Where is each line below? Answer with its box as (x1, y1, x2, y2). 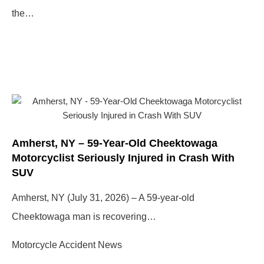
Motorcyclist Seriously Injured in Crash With (12, 151, 235, 164)
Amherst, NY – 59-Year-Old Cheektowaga (12, 137, 217, 150)
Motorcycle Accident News (12, 239, 122, 250)
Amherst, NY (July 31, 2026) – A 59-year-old (12, 192, 194, 203)
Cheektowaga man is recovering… (12, 211, 156, 222)
